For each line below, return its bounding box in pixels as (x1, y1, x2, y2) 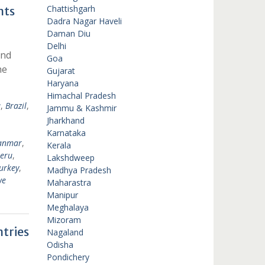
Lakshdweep (46, 152, 95, 163)
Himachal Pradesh (46, 90, 116, 101)
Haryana (46, 77, 79, 89)
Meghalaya (46, 202, 89, 213)
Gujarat (46, 65, 75, 76)
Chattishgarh (46, 3, 95, 14)
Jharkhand (46, 115, 85, 126)
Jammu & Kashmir (46, 102, 117, 114)
